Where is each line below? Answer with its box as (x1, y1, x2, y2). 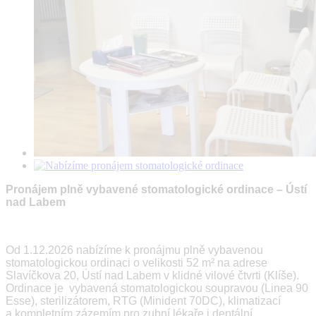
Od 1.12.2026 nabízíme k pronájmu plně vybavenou (6, 243, 263, 256)
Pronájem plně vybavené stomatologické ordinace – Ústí (6, 183, 307, 195)
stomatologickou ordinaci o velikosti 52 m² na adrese (6, 256, 267, 269)
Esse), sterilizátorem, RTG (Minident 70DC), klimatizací (6, 294, 281, 307)
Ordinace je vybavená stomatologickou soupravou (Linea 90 (6, 281, 308, 294)
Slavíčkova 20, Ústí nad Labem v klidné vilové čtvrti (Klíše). (6, 269, 299, 281)
